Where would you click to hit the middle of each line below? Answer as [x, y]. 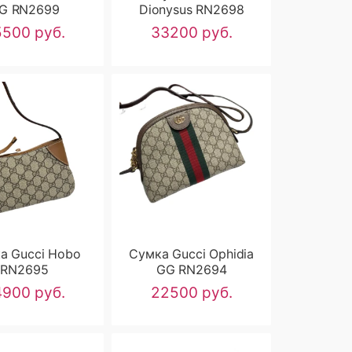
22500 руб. [191, 292]
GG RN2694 [191, 269]
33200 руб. [191, 33]
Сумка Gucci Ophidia [192, 253]
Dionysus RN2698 [191, 10]
